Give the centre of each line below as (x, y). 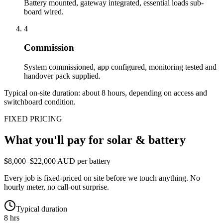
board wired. (44, 11)
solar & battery (146, 140)
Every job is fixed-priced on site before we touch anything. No (102, 178)
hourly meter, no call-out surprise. (56, 187)
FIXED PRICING (33, 119)
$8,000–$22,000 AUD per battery (57, 161)
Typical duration (42, 209)
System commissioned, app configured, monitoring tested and (120, 67)
